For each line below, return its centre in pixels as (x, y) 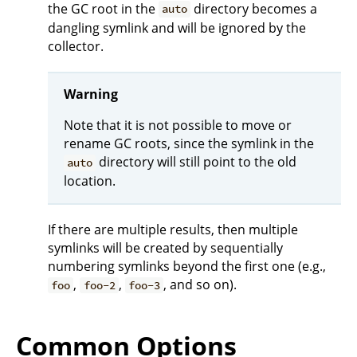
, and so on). (200, 284)
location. (90, 181)
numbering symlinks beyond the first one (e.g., (187, 266)
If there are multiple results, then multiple (173, 229)
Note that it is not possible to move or (178, 126)
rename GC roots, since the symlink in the (189, 144)
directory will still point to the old (196, 162)
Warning (91, 94)
